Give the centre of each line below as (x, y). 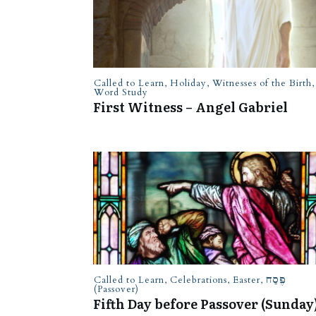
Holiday (188, 83)
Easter (247, 280)
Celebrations (199, 280)
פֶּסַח (276, 280)
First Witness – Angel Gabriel (190, 107)
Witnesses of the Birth (262, 83)
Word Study (121, 92)
